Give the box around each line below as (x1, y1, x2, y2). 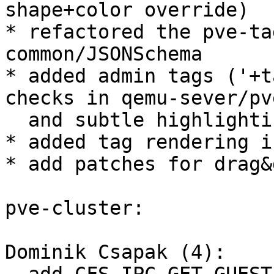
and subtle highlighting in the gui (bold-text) (5, 109, 28, 131)
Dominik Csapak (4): (5, 241, 226, 264)
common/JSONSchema (5, 43, 202, 65)
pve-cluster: (5, 197, 144, 220)
